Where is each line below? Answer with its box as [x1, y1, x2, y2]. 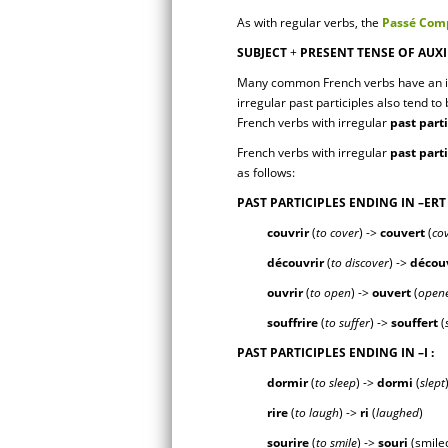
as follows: [237, 164, 295, 181]
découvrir [267, 254, 327, 271]
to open [310, 284, 351, 301]
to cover [316, 224, 359, 241]
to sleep [315, 374, 356, 391]
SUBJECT [237, 44, 287, 61]
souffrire [267, 314, 321, 331]
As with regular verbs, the [237, 14, 382, 31]
